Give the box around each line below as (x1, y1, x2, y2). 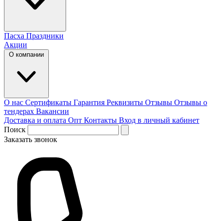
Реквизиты (107, 98, 145, 107)
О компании (9, 51, 44, 58)
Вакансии (36, 107, 69, 115)
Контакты (84, 116, 119, 124)
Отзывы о (174, 98, 207, 107)
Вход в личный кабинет (119, 116, 199, 124)
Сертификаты (25, 98, 74, 107)
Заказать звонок (4, 135, 57, 144)
